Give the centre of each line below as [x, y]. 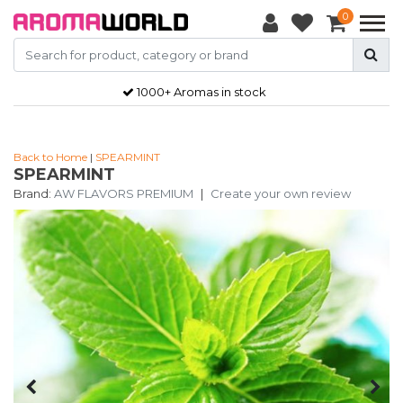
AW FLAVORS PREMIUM [124, 193]
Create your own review [281, 193]
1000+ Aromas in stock [201, 91]
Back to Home [50, 157]
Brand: [32, 193]
